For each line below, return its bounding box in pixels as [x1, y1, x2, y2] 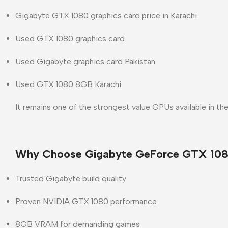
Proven [15, 196, 43, 206]
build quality [80, 173, 126, 183]
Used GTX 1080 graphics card [15, 33, 125, 43]
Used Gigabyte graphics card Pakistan [15, 56, 155, 66]
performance [108, 196, 157, 206]
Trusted [15, 173, 46, 183]
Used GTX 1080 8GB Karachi [15, 79, 121, 89]
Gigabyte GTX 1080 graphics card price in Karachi [15, 10, 197, 20]
